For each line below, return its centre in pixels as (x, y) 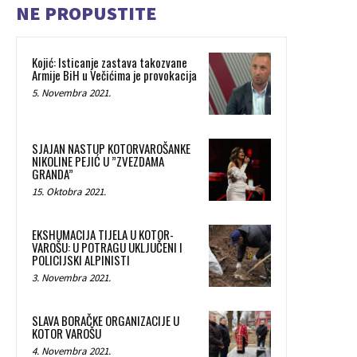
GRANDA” (53, 174)
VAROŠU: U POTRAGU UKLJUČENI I (107, 247)
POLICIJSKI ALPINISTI (81, 260)
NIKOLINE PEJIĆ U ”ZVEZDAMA (98, 161)
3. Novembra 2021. (71, 278)
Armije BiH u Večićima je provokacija (114, 75)
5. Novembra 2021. (71, 93)
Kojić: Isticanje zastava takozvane (110, 63)
